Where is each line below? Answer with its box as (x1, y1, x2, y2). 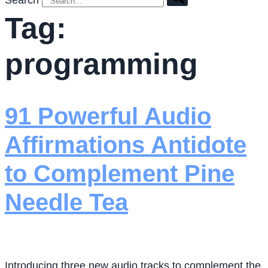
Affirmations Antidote (5, 132, 246, 159)
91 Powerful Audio (5, 103, 211, 130)
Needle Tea (5, 189, 128, 216)
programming (5, 47, 198, 81)
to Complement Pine (5, 160, 234, 187)
